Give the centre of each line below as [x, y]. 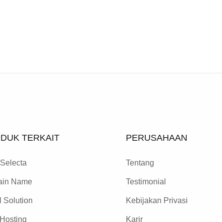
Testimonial [146, 182]
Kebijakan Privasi [157, 200]
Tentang [140, 163]
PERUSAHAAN [157, 138]
